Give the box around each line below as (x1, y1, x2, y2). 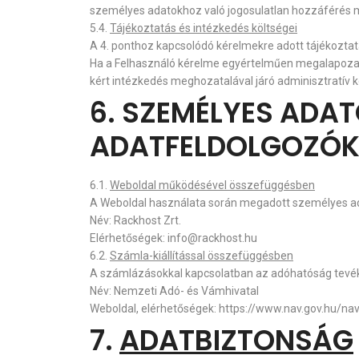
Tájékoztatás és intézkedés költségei (110, 22, 297, 34)
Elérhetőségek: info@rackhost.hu (90, 232, 257, 244)
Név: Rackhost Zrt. (90, 214, 181, 227)
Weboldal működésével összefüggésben (110, 179, 315, 192)
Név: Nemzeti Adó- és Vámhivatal (90, 284, 259, 297)
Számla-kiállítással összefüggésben (110, 249, 293, 262)
